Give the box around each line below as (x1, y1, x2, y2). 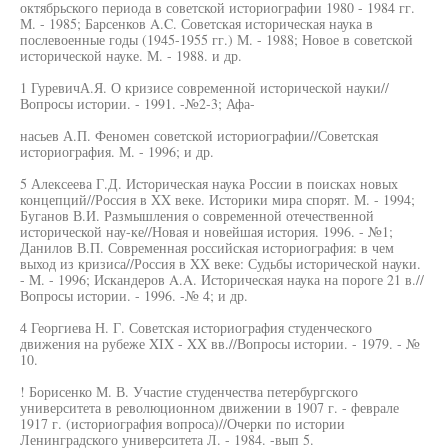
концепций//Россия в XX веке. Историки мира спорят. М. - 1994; (20, 190, 415, 209)
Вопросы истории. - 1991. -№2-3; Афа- (20, 94, 255, 113)
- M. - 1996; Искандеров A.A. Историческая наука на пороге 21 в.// (20, 270, 424, 289)
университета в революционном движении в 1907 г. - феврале (20, 398, 399, 417)
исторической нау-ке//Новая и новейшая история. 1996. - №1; (20, 222, 393, 241)
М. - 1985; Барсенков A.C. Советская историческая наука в (20, 14, 373, 33)
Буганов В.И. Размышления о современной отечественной (20, 206, 374, 225)
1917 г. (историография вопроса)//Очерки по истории (20, 414, 345, 433)
